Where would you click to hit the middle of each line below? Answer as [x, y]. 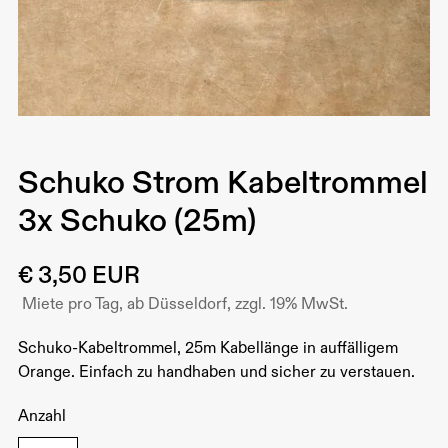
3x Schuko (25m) [136, 221]
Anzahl [41, 417]
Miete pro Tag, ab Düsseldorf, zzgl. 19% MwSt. [184, 305]
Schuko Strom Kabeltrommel [222, 183]
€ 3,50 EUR [78, 276]
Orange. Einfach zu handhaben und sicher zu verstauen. [216, 373]
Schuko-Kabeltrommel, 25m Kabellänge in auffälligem [207, 349]
